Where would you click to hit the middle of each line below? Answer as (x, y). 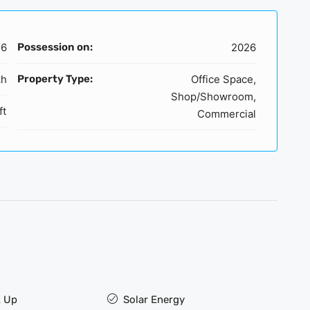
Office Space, (224, 79)
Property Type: (55, 79)
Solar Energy (154, 299)
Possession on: (55, 47)
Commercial (227, 113)
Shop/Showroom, (213, 96)
